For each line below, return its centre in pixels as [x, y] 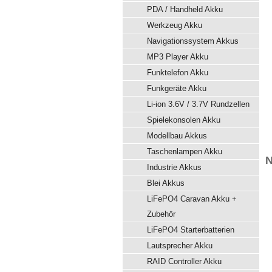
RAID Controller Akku [184, 261]
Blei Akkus [166, 183]
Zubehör [161, 214]
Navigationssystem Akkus [193, 41]
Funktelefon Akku [178, 73]
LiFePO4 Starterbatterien [191, 230]
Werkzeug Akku [175, 25]
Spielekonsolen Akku [184, 120]
